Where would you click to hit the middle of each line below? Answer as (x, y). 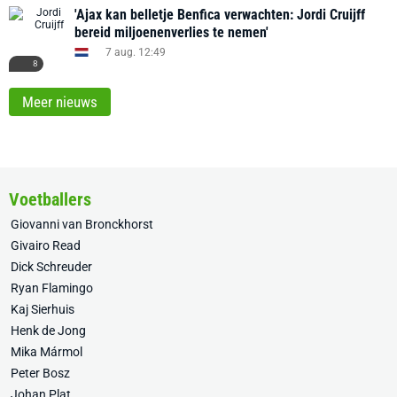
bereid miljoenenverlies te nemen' (171, 32)
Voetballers (50, 199)
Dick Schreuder (51, 267)
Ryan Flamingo (52, 288)
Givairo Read (46, 245)
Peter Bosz (40, 373)
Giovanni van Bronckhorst (82, 224)
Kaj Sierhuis (43, 309)
